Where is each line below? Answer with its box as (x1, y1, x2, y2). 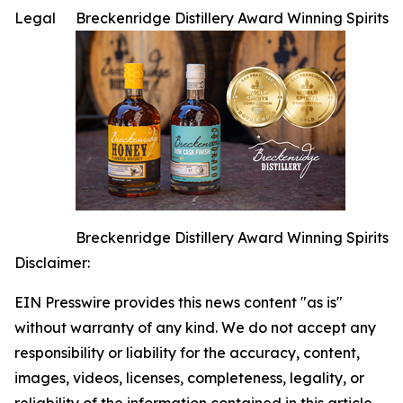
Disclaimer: (14, 254, 90, 273)
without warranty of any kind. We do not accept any (14, 318, 376, 337)
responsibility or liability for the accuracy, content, (14, 344, 360, 363)
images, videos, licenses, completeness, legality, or (14, 369, 364, 388)
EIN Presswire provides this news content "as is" (14, 293, 343, 312)
